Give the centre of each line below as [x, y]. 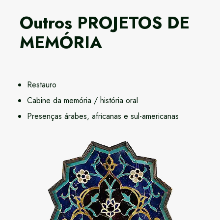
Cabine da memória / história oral [82, 101]
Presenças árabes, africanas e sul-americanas [103, 116]
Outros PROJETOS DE [105, 23]
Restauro [42, 85]
